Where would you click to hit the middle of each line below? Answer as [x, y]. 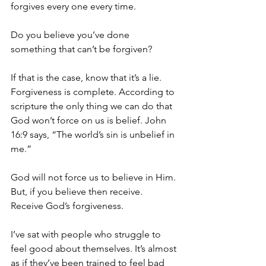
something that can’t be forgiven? [81, 49]
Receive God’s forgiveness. [67, 206]
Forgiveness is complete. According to [94, 92]
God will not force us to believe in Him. [94, 177]
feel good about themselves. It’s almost [95, 248]
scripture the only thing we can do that [93, 106]
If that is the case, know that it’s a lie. [87, 77]
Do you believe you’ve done [71, 35]
